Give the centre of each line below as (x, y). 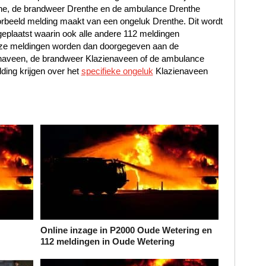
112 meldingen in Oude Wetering (107, 242)
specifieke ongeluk (117, 71)
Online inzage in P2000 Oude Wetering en (126, 230)
